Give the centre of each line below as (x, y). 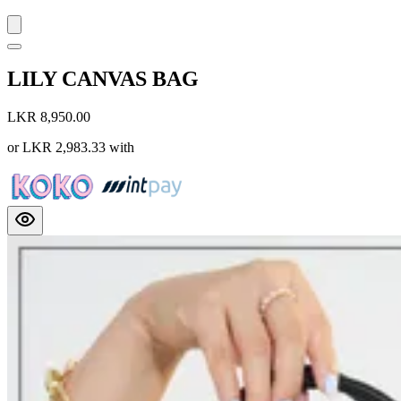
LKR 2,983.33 (64, 148)
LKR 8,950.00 (49, 117)
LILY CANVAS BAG (103, 79)
